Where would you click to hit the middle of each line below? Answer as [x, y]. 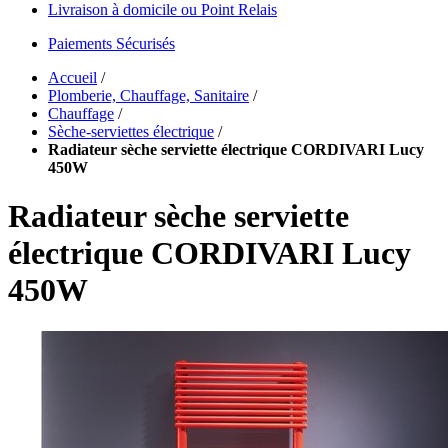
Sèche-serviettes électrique [131, 131]
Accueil [72, 77]
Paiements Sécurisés [111, 43]
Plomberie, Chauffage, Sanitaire [148, 95]
